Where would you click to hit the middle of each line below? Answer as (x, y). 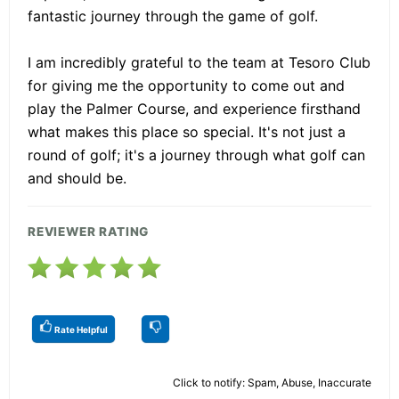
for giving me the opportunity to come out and (186, 86)
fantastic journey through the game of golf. (173, 16)
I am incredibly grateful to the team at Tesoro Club (199, 63)
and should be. (77, 179)
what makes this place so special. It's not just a (187, 132)
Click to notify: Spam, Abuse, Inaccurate (272, 383)
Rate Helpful (80, 330)
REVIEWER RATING (89, 232)
